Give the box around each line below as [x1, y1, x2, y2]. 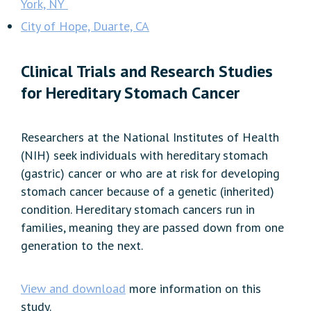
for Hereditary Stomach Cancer [21, 82, 239, 104]
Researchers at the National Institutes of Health [21, 129, 279, 146]
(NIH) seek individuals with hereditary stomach [21, 147, 268, 164]
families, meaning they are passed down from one [21, 219, 284, 236]
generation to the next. [21, 237, 143, 254]
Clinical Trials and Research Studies [21, 60, 273, 83]
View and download [21, 280, 126, 297]
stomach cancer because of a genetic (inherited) [21, 183, 274, 200]
